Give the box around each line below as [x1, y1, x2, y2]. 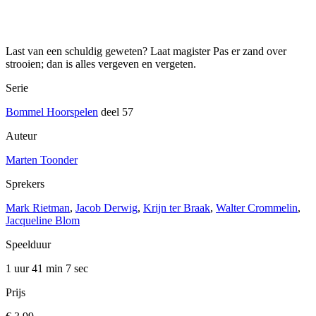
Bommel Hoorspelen [6, 106, 98, 119]
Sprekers [6, 178, 44, 190]
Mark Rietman [6, 202, 70, 214]
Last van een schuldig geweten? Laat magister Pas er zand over [6, 45, 286, 58]
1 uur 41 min [6, 262, 66, 275]
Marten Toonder [6, 154, 78, 166]
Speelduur [6, 238, 51, 251]
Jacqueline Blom [6, 214, 80, 227]
